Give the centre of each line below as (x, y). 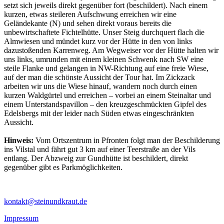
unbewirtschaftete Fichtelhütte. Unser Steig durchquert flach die (104, 32)
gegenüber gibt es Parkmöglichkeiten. (63, 167)
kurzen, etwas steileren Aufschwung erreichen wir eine (90, 14)
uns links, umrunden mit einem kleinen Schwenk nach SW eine (104, 59)
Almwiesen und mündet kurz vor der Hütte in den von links (98, 41)
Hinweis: (19, 140)
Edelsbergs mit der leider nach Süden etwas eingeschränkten (99, 113)
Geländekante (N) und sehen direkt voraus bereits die (88, 23)
